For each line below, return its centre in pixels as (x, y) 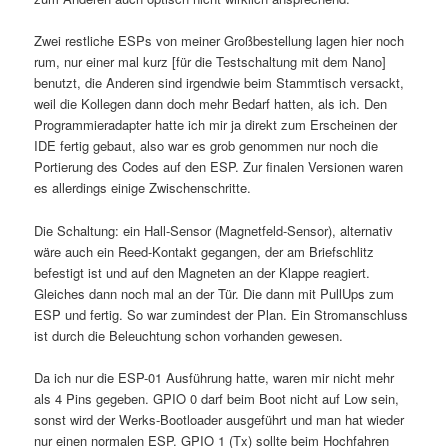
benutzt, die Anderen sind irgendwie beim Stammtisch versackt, (219, 83)
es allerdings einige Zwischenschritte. (143, 188)
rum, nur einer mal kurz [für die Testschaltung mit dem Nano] (210, 62)
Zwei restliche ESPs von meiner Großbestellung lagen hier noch (219, 41)
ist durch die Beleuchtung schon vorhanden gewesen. (189, 335)
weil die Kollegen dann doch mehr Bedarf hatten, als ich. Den (211, 104)
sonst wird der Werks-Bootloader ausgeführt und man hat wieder (219, 419)
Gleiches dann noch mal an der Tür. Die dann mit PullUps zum (214, 293)
